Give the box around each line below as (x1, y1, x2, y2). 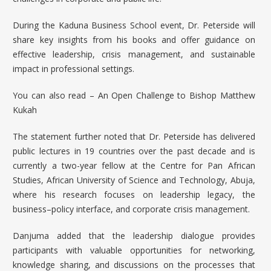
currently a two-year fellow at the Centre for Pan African (13, 159, 255, 171)
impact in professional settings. (13, 62, 135, 74)
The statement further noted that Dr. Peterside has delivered (13, 130, 255, 142)
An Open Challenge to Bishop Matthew (97, 89, 255, 101)
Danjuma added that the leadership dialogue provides (13, 229, 255, 241)
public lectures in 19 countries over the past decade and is (13, 145, 255, 157)
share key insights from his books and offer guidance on (13, 33, 255, 45)
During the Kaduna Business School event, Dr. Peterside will (13, 19, 255, 31)
